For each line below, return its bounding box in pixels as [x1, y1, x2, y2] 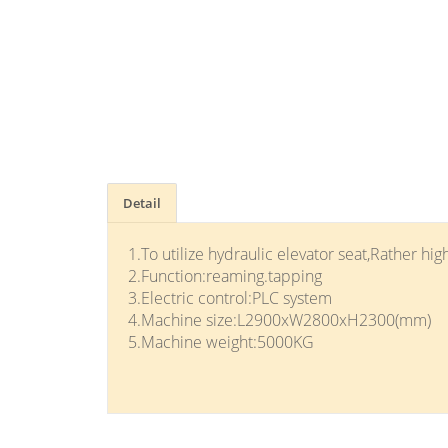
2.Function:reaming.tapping [128, 265, 322, 288]
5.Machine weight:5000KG [128, 331, 314, 354]
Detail [123, 194, 161, 213]
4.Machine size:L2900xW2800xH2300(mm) [128, 309, 431, 332]
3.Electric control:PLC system [128, 287, 332, 310]
